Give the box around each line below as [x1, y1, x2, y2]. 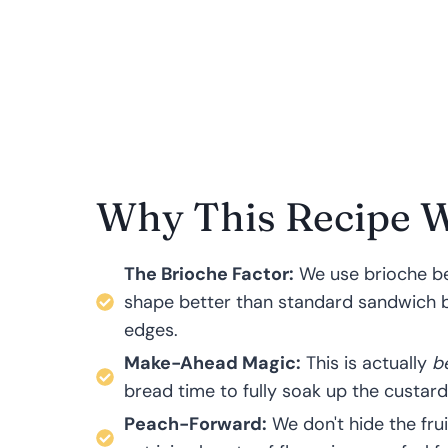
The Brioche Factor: [124, 261, 294, 286]
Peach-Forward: [124, 411, 267, 436]
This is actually [301, 350, 432, 375]
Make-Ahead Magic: [124, 350, 301, 375]
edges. [124, 317, 178, 342]
